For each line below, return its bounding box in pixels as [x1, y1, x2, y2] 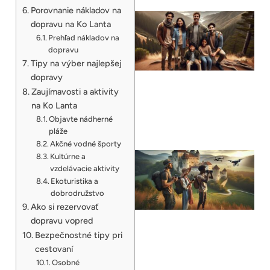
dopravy [30, 71, 63, 83]
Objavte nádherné [49, 114, 113, 124]
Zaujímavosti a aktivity [31, 86, 119, 97]
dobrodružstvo [51, 188, 105, 198]
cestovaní [34, 243, 73, 254]
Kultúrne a [50, 151, 86, 161]
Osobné [52, 257, 80, 267]
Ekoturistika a [51, 176, 99, 186]
